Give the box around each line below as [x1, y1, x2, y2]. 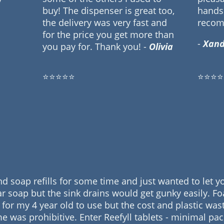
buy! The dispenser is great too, [42, 4, 175, 16]
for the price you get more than [42, 28, 174, 40]
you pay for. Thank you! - [42, 40, 149, 52]
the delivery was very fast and [42, 16, 167, 28]
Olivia [149, 40, 173, 52]
